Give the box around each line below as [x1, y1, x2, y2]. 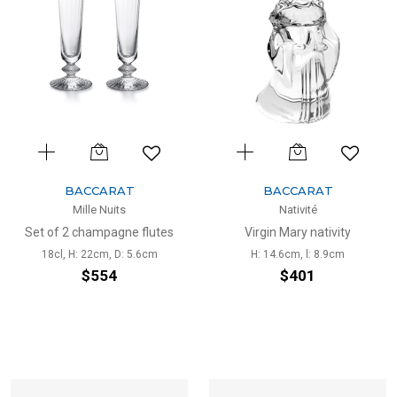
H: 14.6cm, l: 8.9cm [251, 248, 345, 261]
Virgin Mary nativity [245, 225, 351, 239]
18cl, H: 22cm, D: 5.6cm [41, 248, 158, 261]
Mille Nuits [73, 203, 126, 216]
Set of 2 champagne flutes [25, 225, 174, 239]
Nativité [278, 203, 317, 216]
